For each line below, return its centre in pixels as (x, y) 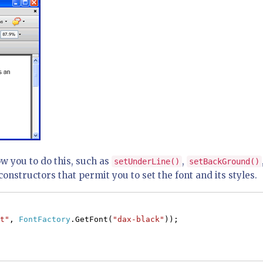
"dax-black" (139, 219)
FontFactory (45, 219)
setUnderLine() (147, 161)
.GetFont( (92, 219)
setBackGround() (224, 161)
